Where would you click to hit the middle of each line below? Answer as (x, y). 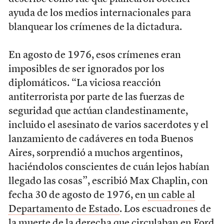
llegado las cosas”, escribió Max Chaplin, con (108, 181)
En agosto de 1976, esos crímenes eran (94, 55)
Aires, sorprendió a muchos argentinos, (95, 153)
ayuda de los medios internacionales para (99, 13)
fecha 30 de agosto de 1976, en (78, 195)
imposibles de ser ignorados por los (86, 69)
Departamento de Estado (64, 209)
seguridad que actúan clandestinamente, (98, 111)
